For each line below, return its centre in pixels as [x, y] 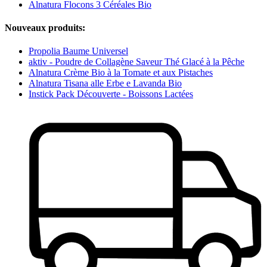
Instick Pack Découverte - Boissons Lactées [111, 94]
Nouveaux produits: [45, 28]
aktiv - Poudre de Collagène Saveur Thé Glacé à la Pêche [136, 62]
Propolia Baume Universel [78, 51]
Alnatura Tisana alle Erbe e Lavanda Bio [105, 83]
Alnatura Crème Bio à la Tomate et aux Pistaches [121, 73]
